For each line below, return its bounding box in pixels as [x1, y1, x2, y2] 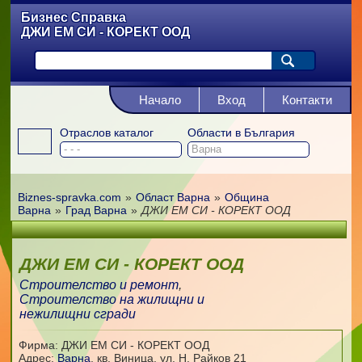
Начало [138, 93, 181, 107]
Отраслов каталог [59, 126, 154, 139]
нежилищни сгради [19, 307, 136, 321]
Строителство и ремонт [19, 278, 179, 292]
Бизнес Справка [21, 11, 127, 24]
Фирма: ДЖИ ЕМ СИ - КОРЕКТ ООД [18, 339, 209, 351]
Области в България [187, 126, 295, 139]
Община [224, 191, 269, 204]
